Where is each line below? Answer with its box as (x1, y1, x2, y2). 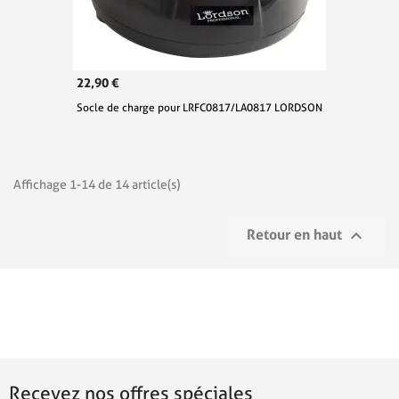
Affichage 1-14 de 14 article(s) (13, 177, 180, 192)
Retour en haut (247, 225, 346, 244)
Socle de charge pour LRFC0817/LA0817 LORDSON (77, 101, 322, 115)
